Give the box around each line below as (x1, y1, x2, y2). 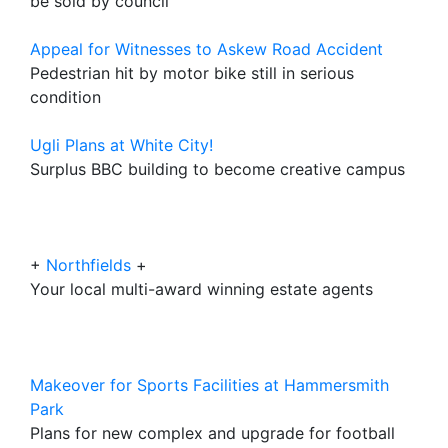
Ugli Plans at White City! (30, 135, 213, 155)
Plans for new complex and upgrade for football (30, 423, 395, 443)
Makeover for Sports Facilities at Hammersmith (30, 375, 389, 395)
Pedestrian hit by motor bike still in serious (30, 63, 354, 83)
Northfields (46, 255, 136, 275)
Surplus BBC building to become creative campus (30, 159, 405, 179)
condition (30, 87, 101, 107)
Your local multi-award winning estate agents (30, 279, 373, 299)
